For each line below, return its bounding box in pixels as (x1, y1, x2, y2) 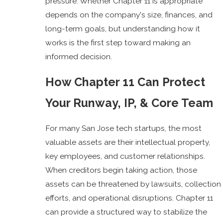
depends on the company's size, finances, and (45, 10, 213, 20)
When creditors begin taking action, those (45, 165, 198, 175)
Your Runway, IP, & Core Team (45, 96, 214, 110)
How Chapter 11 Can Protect (45, 75, 206, 89)
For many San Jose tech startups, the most (45, 123, 202, 133)
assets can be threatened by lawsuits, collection (45, 179, 222, 189)
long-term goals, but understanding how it (45, 24, 201, 34)
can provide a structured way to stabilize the (45, 207, 208, 217)
